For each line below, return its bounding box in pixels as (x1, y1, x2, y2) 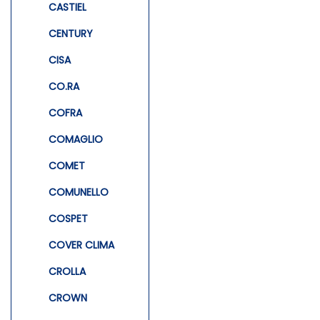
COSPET (49, 211, 88, 226)
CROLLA (49, 264, 86, 279)
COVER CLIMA (49, 237, 114, 252)
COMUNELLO (49, 184, 109, 199)
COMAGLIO (49, 131, 103, 146)
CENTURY (49, 26, 93, 41)
